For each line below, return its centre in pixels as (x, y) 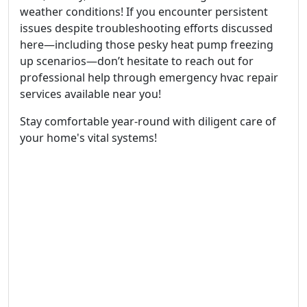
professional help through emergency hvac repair (149, 77)
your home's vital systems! (88, 138)
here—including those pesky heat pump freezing (147, 45)
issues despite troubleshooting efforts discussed (146, 28)
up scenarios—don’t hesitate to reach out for (137, 61)
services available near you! (90, 94)
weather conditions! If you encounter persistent (144, 12)
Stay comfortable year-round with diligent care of (148, 121)
